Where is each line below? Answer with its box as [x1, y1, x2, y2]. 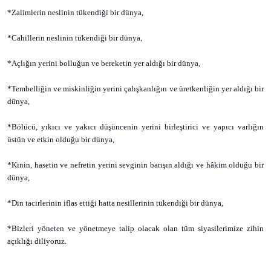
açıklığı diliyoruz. [7, 237, 67, 246]
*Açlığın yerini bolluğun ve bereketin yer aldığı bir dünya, [7, 59, 200, 68]
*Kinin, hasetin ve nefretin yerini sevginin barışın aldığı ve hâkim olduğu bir [7, 160, 264, 169]
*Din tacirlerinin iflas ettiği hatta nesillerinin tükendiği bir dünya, [7, 198, 223, 207]
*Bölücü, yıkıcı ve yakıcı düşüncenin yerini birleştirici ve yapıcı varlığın [7, 122, 264, 131]
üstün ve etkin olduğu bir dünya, [7, 135, 114, 144]
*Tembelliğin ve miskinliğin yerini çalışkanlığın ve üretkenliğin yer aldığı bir [7, 84, 264, 93]
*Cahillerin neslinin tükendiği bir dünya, [7, 33, 142, 42]
